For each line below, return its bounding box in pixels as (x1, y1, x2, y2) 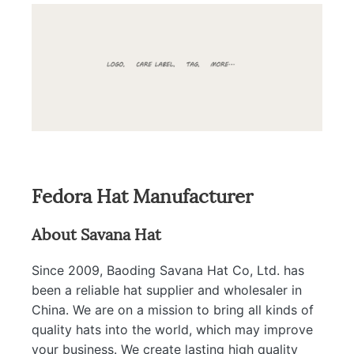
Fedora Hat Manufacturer (32, 180, 253, 209)
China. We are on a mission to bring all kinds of (32, 302, 314, 318)
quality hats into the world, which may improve (32, 322, 313, 337)
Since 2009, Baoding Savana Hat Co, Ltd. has (32, 262, 304, 278)
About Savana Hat (32, 221, 161, 245)
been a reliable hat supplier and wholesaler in (32, 282, 302, 298)
